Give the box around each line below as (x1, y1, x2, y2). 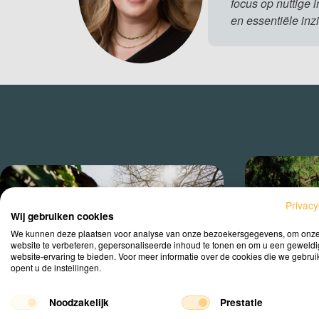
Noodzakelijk (48, 295, 109, 309)
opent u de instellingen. (11, 261, 101, 273)
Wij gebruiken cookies (11, 208, 114, 223)
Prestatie (219, 295, 263, 309)
